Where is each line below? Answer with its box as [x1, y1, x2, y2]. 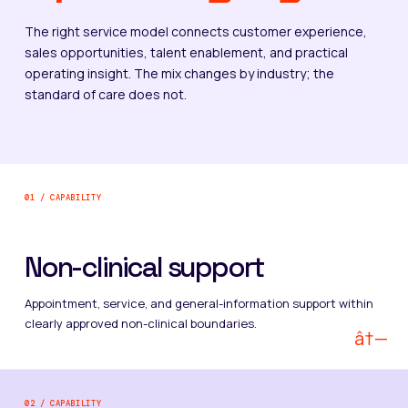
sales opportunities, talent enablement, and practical [24, 44, 348, 61]
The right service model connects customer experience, [24, 23, 367, 40]
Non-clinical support [24, 249, 263, 285]
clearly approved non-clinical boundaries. [24, 315, 257, 331]
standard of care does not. [24, 86, 187, 103]
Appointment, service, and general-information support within [24, 295, 373, 311]
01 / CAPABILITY [24, 192, 102, 203]
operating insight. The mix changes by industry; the [24, 65, 334, 82]
